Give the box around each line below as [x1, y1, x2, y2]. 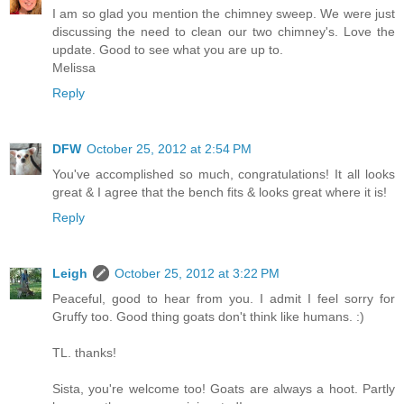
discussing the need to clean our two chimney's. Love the [52, 23, 395, 39]
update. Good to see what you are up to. [52, 41, 283, 57]
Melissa [52, 60, 96, 75]
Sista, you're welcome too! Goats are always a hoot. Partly [52, 381, 395, 396]
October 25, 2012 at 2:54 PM [87, 141, 252, 156]
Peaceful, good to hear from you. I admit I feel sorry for [52, 290, 395, 306]
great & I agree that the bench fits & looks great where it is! [52, 184, 387, 199]
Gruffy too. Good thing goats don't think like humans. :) [52, 308, 364, 324]
